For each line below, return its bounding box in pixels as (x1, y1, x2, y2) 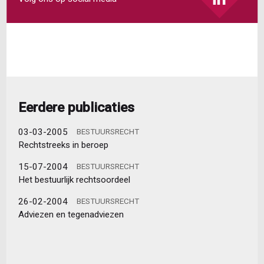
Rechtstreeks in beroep (18, 140, 108, 151)
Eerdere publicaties (18, 100, 134, 116)
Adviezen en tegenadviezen (18, 209, 124, 220)
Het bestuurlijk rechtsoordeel (18, 174, 130, 186)
